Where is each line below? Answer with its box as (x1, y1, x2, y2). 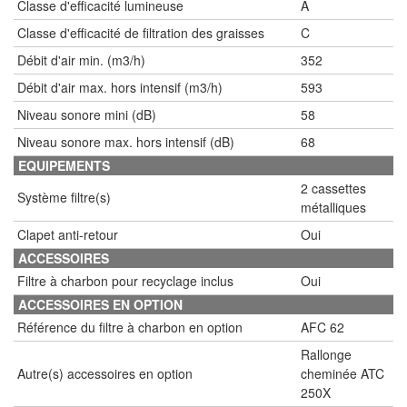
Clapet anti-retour (17, 225, 118, 243)
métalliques (301, 198, 366, 216)
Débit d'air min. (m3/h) (17, 51, 145, 69)
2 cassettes (301, 179, 366, 197)
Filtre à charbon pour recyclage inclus (17, 272, 233, 290)
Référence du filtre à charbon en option (17, 318, 243, 336)
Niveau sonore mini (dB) (17, 105, 156, 124)
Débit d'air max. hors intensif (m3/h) (17, 78, 223, 96)
